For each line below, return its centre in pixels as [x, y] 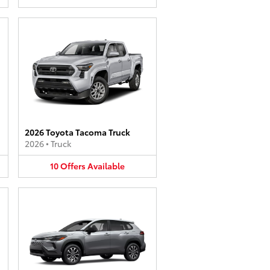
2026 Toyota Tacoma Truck [77, 132]
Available [106, 166]
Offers [73, 166]
